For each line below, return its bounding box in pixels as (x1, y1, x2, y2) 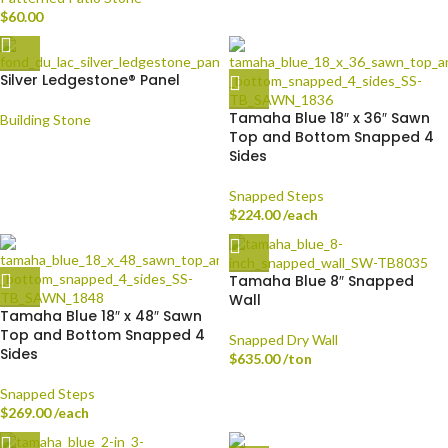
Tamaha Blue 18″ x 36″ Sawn (229, 108, 430, 128)
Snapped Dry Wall (229, 331, 338, 348)
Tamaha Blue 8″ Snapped (229, 271, 414, 291)
